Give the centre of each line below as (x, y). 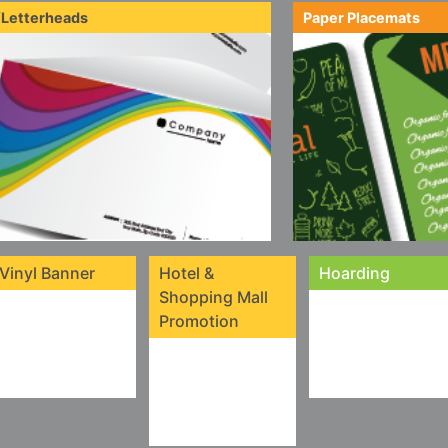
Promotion (199, 321)
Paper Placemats (361, 17)
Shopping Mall (213, 297)
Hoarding (354, 273)
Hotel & (186, 273)
